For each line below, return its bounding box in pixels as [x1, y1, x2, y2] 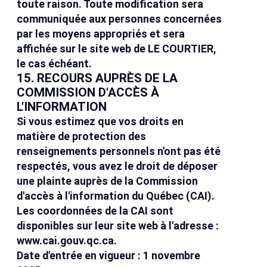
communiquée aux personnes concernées [17, 13, 222, 26]
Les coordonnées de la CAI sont [17, 204, 174, 218]
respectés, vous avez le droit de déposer [17, 160, 218, 173]
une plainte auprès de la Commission [17, 175, 198, 188]
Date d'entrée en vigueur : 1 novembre [17, 249, 201, 262]
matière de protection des [17, 130, 147, 143]
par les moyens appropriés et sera [17, 27, 185, 41]
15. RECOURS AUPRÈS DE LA [17, 71, 178, 86]
